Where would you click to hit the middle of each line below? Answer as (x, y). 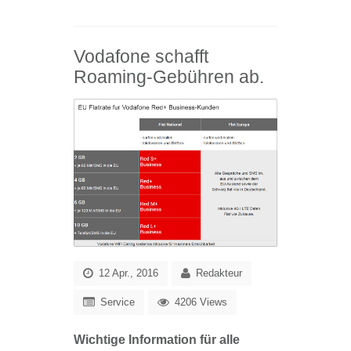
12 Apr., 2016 (127, 273)
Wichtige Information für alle (157, 340)
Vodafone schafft (141, 57)
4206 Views (199, 302)
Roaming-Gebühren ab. (169, 77)
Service (118, 302)
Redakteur (219, 273)
